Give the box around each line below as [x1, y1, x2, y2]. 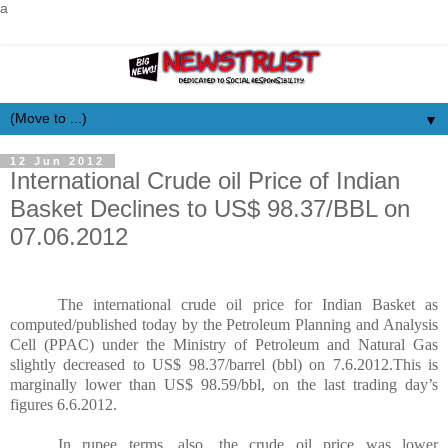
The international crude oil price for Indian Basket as [58, 295, 438, 313]
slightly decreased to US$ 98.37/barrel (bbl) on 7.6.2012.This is [10, 355, 438, 373]
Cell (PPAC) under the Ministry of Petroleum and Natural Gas [10, 335, 438, 353]
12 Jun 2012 [10, 155, 105, 167]
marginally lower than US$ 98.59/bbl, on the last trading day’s [10, 375, 438, 393]
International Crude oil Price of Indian [10, 167, 400, 194]
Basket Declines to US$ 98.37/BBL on [10, 195, 410, 222]
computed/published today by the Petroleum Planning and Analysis [10, 315, 438, 333]
